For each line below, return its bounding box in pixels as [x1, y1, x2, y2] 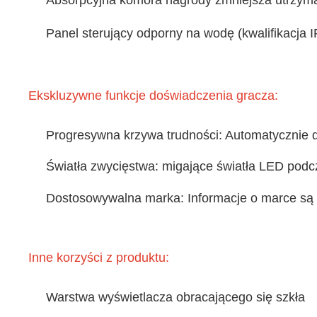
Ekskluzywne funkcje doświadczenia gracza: [28, 88, 278, 103]
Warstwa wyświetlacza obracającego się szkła [46, 290, 305, 305]
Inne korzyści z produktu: [28, 250, 169, 265]
